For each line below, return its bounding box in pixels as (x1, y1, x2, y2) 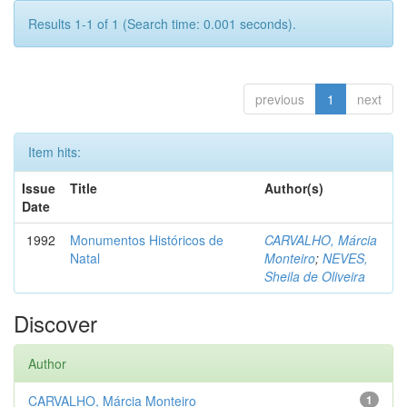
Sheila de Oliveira (264, 267, 365, 285)
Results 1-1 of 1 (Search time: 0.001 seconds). (28, 15, 296, 33)
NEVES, (323, 249, 368, 267)
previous (255, 90, 304, 108)
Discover (14, 307, 97, 339)
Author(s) (264, 179, 323, 197)
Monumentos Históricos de (70, 231, 223, 249)
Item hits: (28, 143, 81, 161)
